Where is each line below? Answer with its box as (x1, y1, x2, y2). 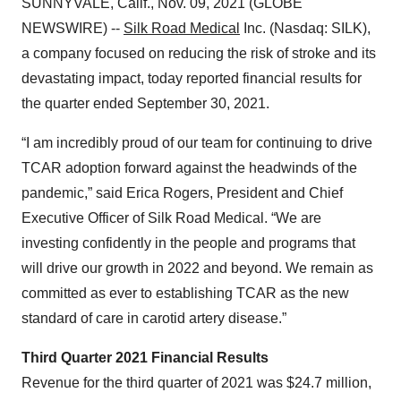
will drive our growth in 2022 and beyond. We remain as (21, 260, 373, 276)
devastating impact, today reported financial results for (21, 71, 362, 86)
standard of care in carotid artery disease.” (21, 311, 286, 326)
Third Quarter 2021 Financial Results (21, 350, 269, 365)
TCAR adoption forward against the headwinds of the (21, 160, 357, 175)
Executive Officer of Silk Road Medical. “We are (21, 210, 321, 226)
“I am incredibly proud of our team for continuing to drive (21, 135, 372, 150)
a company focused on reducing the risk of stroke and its (21, 46, 376, 61)
